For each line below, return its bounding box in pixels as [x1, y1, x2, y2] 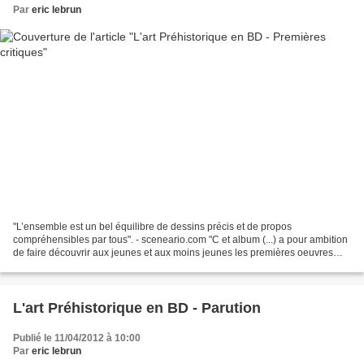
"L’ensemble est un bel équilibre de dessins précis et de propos [13, 221, 292, 233]
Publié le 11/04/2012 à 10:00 [13, 332, 141, 344]
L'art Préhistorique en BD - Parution [13, 300, 261, 317]
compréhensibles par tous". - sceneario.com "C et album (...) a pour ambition [13, 234, 348, 246]
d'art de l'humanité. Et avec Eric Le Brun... [13, 260, 195, 272]
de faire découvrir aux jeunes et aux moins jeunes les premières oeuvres [13, 247, 333, 259]
